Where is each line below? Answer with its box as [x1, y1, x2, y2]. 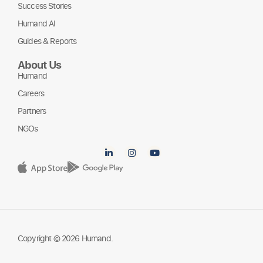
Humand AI [18, 18, 56, 29]
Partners [18, 105, 46, 117]
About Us [18, 57, 62, 72]
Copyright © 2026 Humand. [18, 232, 113, 244]
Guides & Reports [18, 35, 77, 47]
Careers [18, 87, 45, 99]
